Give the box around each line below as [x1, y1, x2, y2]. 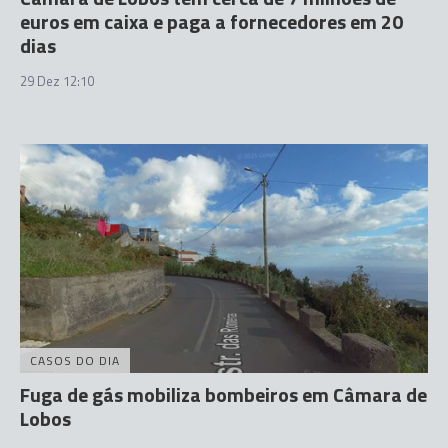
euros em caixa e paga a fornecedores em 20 [20, 5, 403, 37]
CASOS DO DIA [30, 351, 120, 370]
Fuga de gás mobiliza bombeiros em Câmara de [20, 379, 427, 410]
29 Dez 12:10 [20, 70, 94, 91]
